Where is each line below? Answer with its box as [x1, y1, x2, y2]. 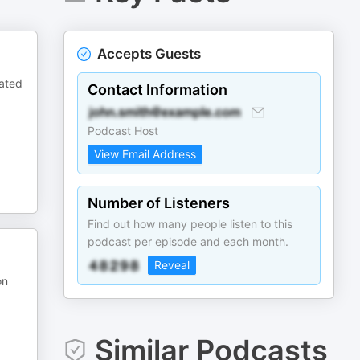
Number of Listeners [88, 194, 231, 211]
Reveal [154, 258, 190, 272]
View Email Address [94, 147, 197, 161]
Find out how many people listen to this [88, 217, 293, 231]
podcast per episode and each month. [88, 235, 289, 248]
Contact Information [88, 81, 228, 98]
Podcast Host [88, 124, 159, 137]
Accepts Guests [97, 46, 202, 62]
